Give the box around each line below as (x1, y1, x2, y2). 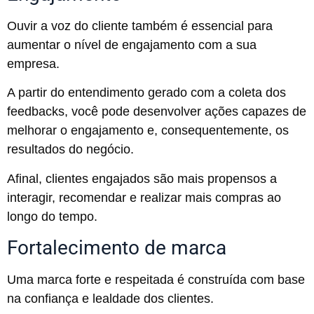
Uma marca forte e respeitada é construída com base (7, 272, 305, 287)
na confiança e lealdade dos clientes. (7, 291, 214, 306)
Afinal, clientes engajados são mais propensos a (7, 171, 277, 186)
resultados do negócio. (7, 142, 134, 157)
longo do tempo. (7, 209, 97, 224)
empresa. (7, 56, 60, 71)
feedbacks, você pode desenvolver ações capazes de (7, 104, 306, 119)
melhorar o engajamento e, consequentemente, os (7, 123, 289, 138)
